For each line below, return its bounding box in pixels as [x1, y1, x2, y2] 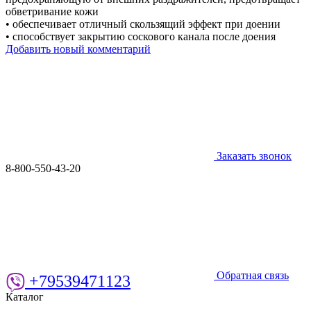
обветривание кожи [6, 5, 99, 17]
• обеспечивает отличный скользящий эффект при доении [6, 17, 280, 30]
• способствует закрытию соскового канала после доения [6, 30, 276, 42]
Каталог [6, 290, 44, 303]
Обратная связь [214, 269, 289, 281]
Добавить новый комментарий [6, 42, 151, 55]
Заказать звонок [214, 149, 292, 162]
